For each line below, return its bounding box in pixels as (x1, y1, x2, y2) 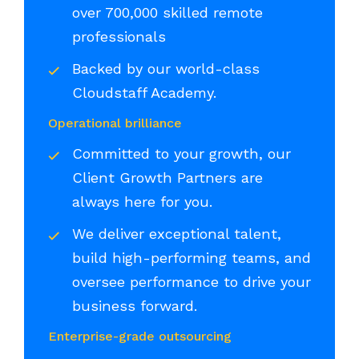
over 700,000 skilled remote (72, 4, 263, 22)
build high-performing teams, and (72, 249, 311, 267)
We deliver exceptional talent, (72, 225, 281, 243)
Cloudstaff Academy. (72, 84, 216, 102)
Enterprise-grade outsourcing (48, 329, 236, 345)
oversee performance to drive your (72, 273, 311, 291)
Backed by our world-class (72, 60, 260, 78)
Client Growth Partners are (72, 169, 263, 187)
